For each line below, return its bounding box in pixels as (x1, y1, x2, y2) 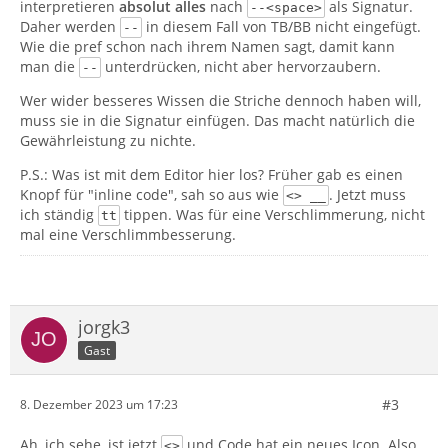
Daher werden (20, 16, 120, 36)
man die (20, 56, 79, 76)
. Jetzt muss (328, 184, 406, 204)
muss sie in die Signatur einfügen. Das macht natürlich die (20, 110, 415, 130)
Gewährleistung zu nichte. (20, 130, 196, 150)
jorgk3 (78, 314, 130, 339)
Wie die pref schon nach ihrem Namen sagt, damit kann (20, 36, 395, 56)
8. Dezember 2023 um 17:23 (20, 396, 178, 414)
